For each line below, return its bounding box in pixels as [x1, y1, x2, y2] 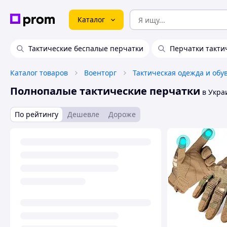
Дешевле [67, 109, 99, 119]
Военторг [84, 68, 117, 78]
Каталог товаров [10, 68, 68, 78]
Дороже [108, 109, 136, 119]
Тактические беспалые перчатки [28, 44, 143, 53]
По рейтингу [15, 109, 58, 119]
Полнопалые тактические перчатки [10, 84, 200, 98]
